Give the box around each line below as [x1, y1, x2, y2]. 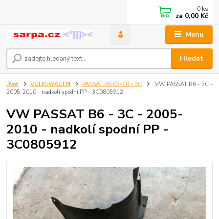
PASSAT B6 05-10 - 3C [82, 81, 142, 88]
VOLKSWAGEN [30, 81, 70, 88]
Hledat [180, 54, 204, 64]
